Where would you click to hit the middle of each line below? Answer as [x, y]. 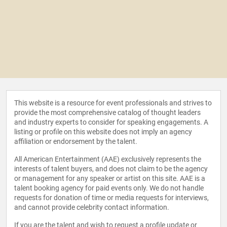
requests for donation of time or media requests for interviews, [111, 198]
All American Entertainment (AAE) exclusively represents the [108, 159]
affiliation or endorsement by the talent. [76, 142]
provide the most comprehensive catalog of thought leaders [107, 113]
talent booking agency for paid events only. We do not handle [109, 188]
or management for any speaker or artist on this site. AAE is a [110, 179]
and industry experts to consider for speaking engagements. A [111, 122]
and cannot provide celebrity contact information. [92, 207]
